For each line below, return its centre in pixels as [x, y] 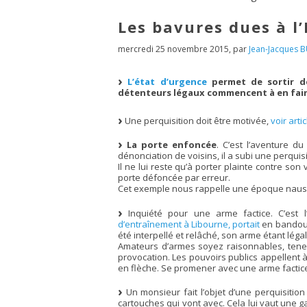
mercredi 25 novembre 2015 [173, 49]
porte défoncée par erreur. [174, 177]
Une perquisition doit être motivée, [197, 120]
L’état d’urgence [167, 82]
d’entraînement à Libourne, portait [189, 224]
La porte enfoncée [172, 145]
